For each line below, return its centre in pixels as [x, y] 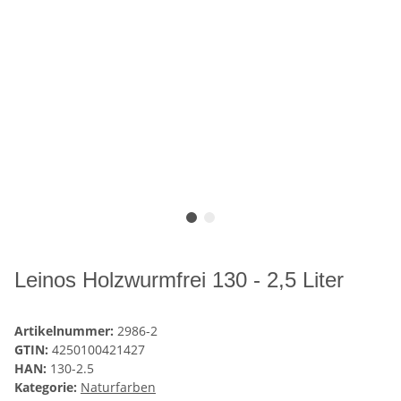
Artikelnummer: [66, 331]
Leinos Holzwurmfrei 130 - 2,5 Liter [179, 280]
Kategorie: [47, 388]
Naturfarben [118, 388]
